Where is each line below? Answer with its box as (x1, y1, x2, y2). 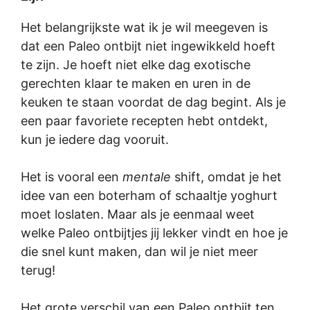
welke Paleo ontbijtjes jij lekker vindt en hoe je (21, 225, 288, 240)
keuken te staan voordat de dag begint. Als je (21, 94, 286, 109)
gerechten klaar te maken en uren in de (21, 75, 250, 91)
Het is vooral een (21, 169, 122, 184)
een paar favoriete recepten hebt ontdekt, (21, 113, 268, 128)
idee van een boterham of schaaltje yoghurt (21, 188, 277, 203)
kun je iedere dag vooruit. (21, 131, 169, 147)
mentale (122, 169, 171, 184)
